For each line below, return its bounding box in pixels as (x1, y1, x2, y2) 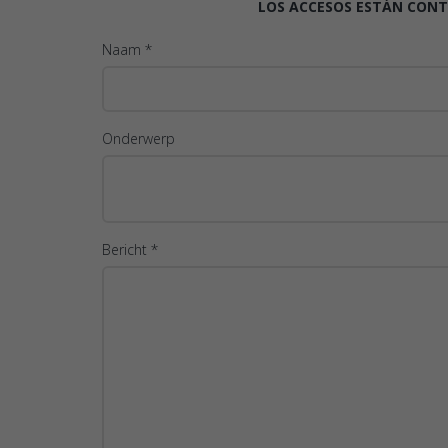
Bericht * (102, 240, 158, 260)
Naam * (102, 40, 152, 60)
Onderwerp (102, 129, 175, 149)
